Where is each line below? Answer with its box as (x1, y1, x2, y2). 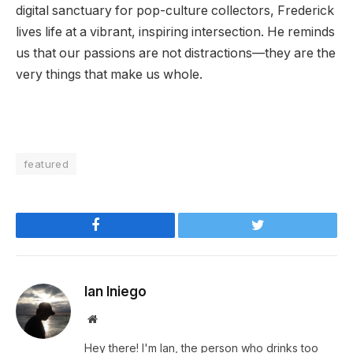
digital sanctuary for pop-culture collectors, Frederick (16, 2, 334, 18)
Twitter (256, 229, 298, 244)
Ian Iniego (84, 284, 147, 300)
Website (96, 313, 132, 325)
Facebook (94, 229, 150, 244)
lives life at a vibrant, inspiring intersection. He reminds (16, 24, 335, 39)
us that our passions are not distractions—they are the (16, 45, 336, 61)
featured (24, 158, 69, 171)
